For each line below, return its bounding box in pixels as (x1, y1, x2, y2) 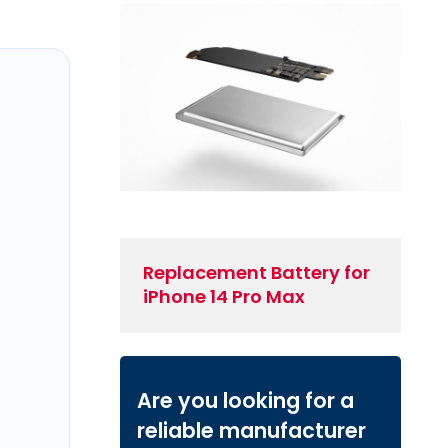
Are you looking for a (136, 386, 354, 416)
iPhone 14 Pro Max (143, 284, 306, 310)
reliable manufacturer (136, 416, 366, 446)
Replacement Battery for (143, 260, 371, 286)
